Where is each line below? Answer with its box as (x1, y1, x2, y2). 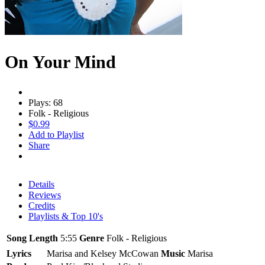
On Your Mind (5, 51, 116, 72)
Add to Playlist (28, 129, 84, 140)
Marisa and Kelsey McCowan (47, 248, 159, 258)
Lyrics (7, 248, 31, 258)
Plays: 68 (28, 97, 63, 108)
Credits (28, 200, 55, 211)
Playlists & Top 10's (28, 211, 103, 221)
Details (28, 179, 54, 189)
